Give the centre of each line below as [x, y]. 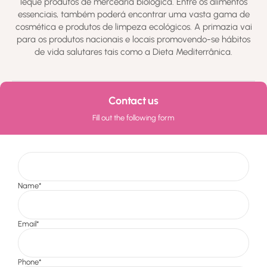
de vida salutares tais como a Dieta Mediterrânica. [133, 52]
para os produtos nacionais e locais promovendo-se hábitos [133, 40]
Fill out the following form [133, 117]
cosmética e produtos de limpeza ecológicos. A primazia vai [133, 27]
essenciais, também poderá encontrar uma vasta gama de [133, 15]
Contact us [133, 100]
